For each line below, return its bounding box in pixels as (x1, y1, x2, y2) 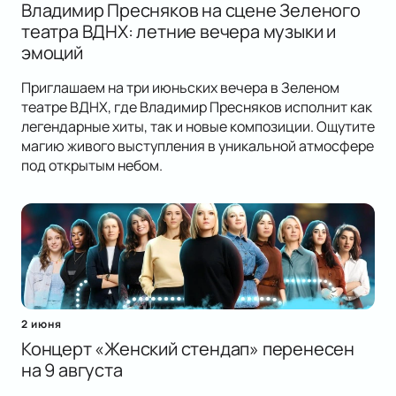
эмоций (21, 41, 83, 65)
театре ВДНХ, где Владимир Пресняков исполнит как (21, 97, 372, 118)
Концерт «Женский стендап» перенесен (21, 337, 354, 362)
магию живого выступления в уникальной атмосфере (21, 136, 374, 156)
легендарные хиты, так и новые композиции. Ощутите (21, 117, 375, 137)
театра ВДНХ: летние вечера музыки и (21, 19, 336, 44)
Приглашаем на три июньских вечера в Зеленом (21, 78, 339, 98)
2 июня (21, 316, 62, 332)
